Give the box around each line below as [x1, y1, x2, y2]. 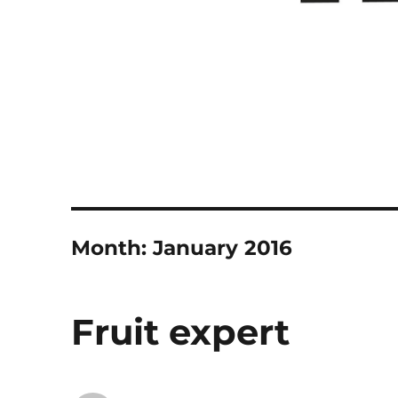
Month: [71, 235, 154, 261]
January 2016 [153, 235, 293, 261]
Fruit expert [71, 310, 291, 354]
